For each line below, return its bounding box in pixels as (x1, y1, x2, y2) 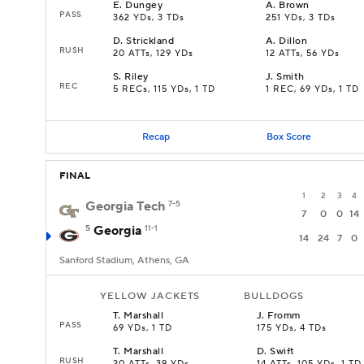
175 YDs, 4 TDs (257, 323, 327, 334)
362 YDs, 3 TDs (113, 12, 184, 24)
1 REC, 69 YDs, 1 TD (266, 84, 359, 95)
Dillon (279, 35, 308, 47)
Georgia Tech (85, 198, 165, 214)
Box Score (266, 130, 311, 143)
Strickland (126, 35, 175, 47)
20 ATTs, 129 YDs (113, 48, 193, 59)
